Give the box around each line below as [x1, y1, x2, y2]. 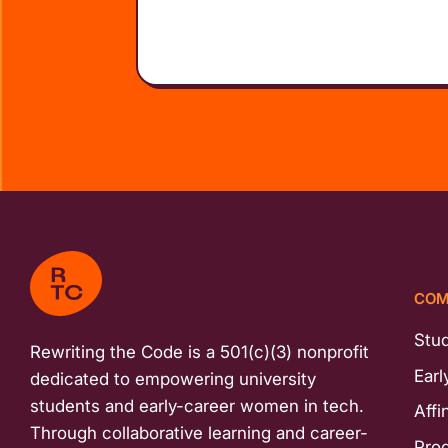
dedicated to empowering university [30, 368, 316, 389]
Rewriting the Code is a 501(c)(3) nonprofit [30, 341, 369, 362]
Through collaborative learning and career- [30, 422, 368, 443]
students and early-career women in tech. [30, 395, 364, 416]
